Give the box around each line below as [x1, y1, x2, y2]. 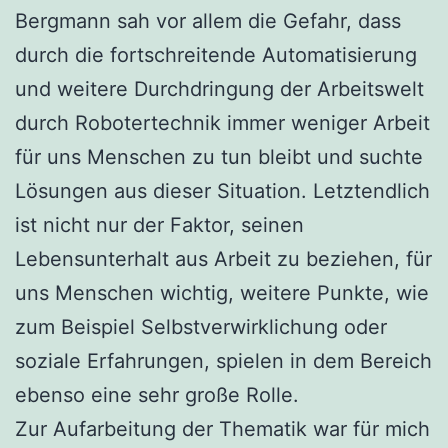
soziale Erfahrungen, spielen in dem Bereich [15, 348, 432, 373]
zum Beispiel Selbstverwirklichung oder [15, 314, 387, 339]
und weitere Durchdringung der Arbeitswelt [15, 76, 424, 101]
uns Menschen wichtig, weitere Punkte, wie [15, 280, 429, 305]
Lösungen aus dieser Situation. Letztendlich [15, 178, 430, 203]
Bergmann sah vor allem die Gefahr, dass [15, 8, 401, 33]
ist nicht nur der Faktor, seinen [15, 212, 304, 237]
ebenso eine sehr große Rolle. [15, 382, 299, 407]
